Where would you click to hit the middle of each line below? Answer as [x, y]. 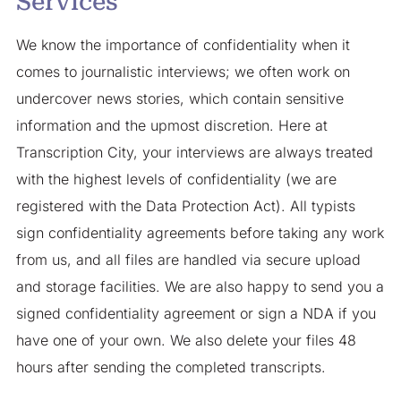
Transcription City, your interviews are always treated [194, 153]
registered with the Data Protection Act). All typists [185, 206]
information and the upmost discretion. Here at [171, 126]
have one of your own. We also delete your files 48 [186, 341]
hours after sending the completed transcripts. [171, 367]
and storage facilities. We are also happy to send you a [200, 287]
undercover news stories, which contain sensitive [179, 99]
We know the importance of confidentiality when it [183, 45]
